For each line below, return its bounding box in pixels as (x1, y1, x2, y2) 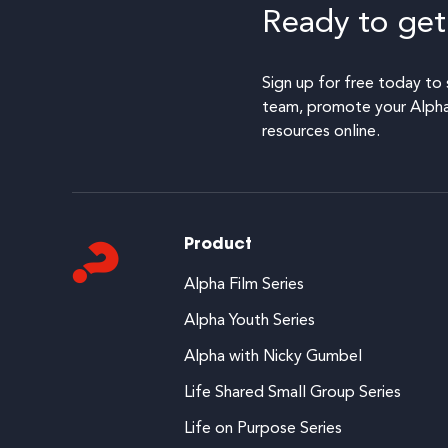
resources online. (262, 124, 380, 141)
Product (184, 237, 252, 254)
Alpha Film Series (184, 277, 304, 294)
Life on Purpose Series (184, 421, 342, 438)
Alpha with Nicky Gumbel (184, 349, 362, 366)
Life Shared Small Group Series (184, 385, 401, 402)
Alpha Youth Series (184, 313, 315, 330)
